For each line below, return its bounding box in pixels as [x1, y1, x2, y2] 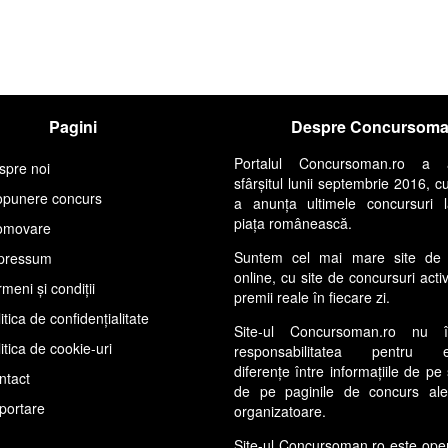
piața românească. [233, 212, 352, 233]
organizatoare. [233, 400, 326, 421]
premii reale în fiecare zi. [233, 286, 390, 307]
